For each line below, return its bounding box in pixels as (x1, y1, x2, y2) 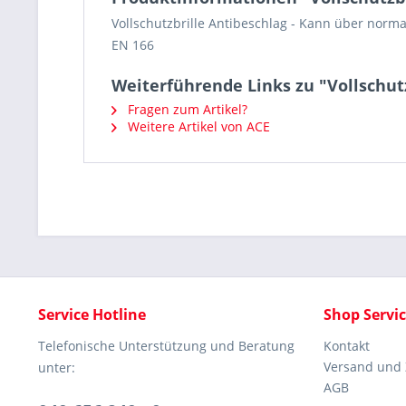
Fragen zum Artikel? (124, 101, 247, 118)
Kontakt (324, 337, 370, 354)
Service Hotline (38, 304, 146, 324)
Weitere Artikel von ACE (124, 118, 270, 135)
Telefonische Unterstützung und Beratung (38, 337, 295, 354)
